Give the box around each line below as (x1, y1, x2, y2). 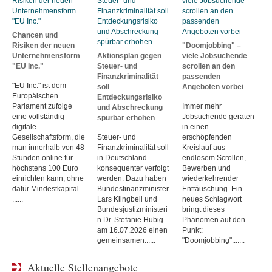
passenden (182, 72, 220, 81)
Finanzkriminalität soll (97, 143, 169, 152)
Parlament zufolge (12, 101, 72, 110)
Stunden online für (12, 153, 73, 162)
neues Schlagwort (182, 194, 242, 203)
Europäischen (12, 91, 58, 100)
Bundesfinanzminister (97, 184, 169, 193)
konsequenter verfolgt (97, 163, 169, 172)
